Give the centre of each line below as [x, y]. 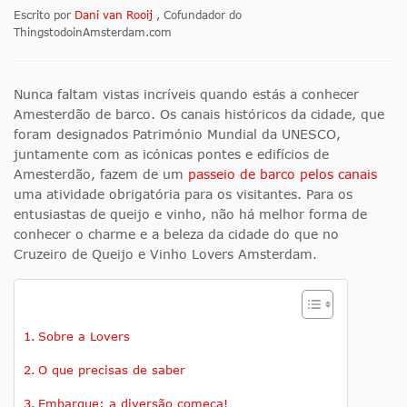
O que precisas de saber [111, 370]
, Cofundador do [199, 15]
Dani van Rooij [115, 15]
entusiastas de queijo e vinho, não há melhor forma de [190, 214]
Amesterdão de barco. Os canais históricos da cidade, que [199, 114]
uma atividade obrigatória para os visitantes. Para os [183, 194]
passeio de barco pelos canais [283, 174]
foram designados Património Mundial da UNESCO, [177, 134]
